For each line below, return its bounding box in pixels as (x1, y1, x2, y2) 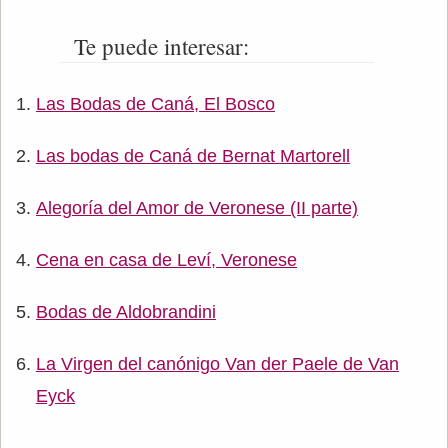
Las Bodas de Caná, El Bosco (36, 94, 275, 115)
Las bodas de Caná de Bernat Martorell (36, 146, 350, 167)
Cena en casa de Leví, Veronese (36, 250, 297, 271)
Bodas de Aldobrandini (36, 302, 216, 323)
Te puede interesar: (73, 31, 249, 62)
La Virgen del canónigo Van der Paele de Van (36, 354, 399, 375)
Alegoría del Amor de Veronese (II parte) (36, 198, 358, 219)
